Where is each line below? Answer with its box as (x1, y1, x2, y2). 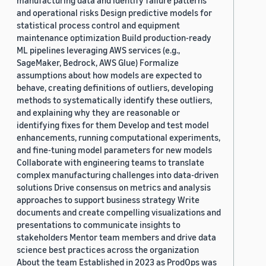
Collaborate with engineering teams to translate (17, 157, 204, 168)
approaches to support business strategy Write (17, 194, 199, 205)
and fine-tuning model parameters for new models (17, 144, 212, 156)
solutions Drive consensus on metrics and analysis (17, 182, 211, 193)
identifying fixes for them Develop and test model (17, 119, 209, 131)
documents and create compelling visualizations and (17, 207, 221, 218)
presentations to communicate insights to (17, 219, 180, 230)
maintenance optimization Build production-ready (17, 32, 211, 43)
